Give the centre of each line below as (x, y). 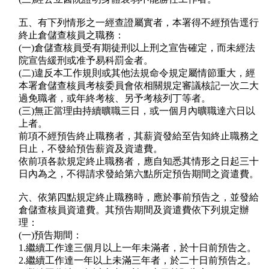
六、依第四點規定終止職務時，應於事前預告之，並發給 (139, 198)
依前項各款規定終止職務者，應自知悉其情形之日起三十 (139, 162)
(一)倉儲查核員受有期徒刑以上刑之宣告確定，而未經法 (137, 48)
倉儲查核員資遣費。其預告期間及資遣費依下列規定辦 (134, 210)
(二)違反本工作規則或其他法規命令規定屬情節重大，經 (137, 73)
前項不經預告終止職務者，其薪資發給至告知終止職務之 (139, 136)
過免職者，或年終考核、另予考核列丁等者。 (115, 98)
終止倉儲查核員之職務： (71, 35)
